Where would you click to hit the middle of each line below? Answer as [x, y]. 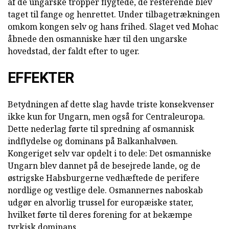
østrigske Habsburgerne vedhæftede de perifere [104, 178]
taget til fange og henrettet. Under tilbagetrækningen [114, 15]
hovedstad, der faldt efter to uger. [74, 51]
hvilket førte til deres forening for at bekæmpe [100, 215]
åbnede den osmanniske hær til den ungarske [97, 39]
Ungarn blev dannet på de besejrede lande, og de [104, 166]
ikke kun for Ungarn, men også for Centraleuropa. [106, 117]
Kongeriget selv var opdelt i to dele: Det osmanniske [109, 154]
